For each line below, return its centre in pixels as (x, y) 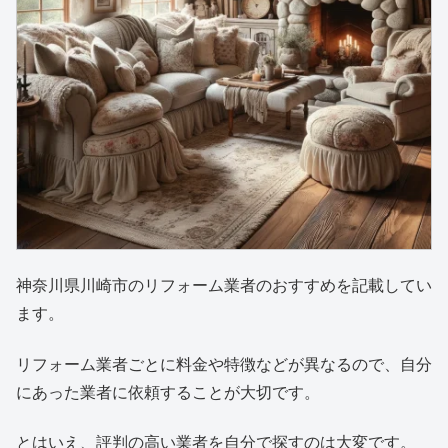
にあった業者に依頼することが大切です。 (168, 392)
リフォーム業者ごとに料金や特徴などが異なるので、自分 (224, 364)
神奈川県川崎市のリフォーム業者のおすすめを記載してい (224, 286)
